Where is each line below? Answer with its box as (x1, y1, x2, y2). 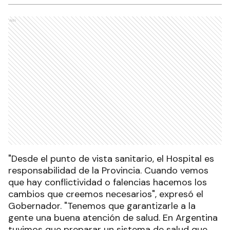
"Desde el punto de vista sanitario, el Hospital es (8, 152, 214, 165)
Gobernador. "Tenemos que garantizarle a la (8, 200, 196, 213)
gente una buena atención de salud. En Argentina (8, 212, 218, 224)
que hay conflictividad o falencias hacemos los (8, 176, 207, 189)
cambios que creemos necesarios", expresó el (8, 188, 203, 201)
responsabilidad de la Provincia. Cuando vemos (8, 164, 208, 177)
